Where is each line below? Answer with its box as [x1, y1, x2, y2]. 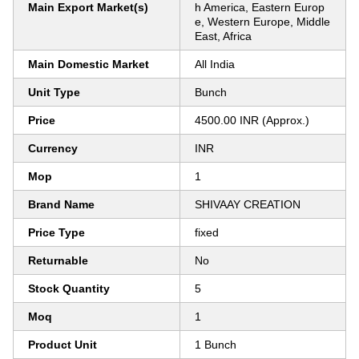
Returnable [28, 254, 88, 267]
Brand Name [28, 198, 95, 211]
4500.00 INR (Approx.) [195, 114, 309, 127]
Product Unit [28, 338, 97, 351]
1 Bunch [195, 338, 236, 351]
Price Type [28, 226, 85, 239]
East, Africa [195, 30, 252, 42]
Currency [28, 142, 78, 155]
